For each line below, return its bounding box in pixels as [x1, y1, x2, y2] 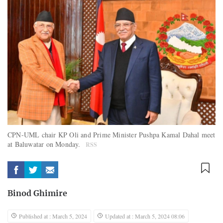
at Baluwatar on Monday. [7, 139, 83, 149]
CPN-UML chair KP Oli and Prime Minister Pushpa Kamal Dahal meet [7, 129, 216, 139]
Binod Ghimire [7, 189, 67, 198]
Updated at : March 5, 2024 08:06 [105, 212, 185, 220]
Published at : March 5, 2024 [19, 212, 87, 220]
